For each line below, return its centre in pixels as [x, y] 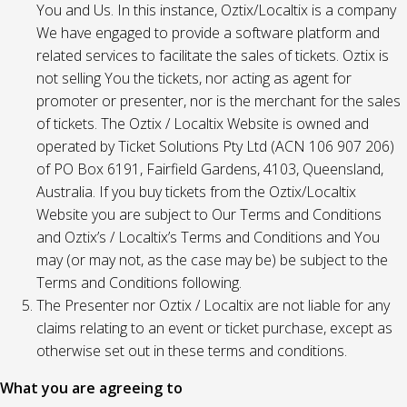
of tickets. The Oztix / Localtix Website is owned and [203, 124]
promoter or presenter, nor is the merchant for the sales [218, 101]
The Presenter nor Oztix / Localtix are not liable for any [213, 305]
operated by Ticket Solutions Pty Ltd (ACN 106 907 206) [215, 146]
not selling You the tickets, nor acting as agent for [194, 78]
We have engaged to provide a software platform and [208, 33]
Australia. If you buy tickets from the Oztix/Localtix [196, 192]
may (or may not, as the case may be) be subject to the [212, 260]
